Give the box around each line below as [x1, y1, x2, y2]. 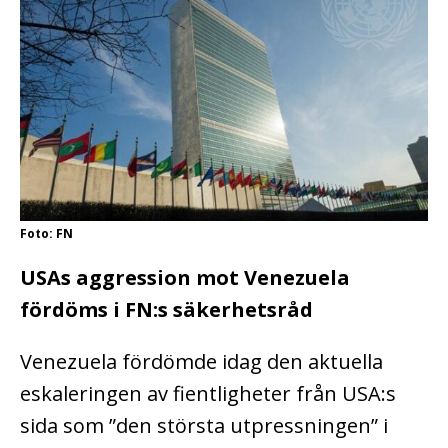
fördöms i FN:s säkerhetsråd [20, 295, 313, 323]
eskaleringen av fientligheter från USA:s [20, 379, 396, 407]
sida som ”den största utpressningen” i [20, 411, 388, 439]
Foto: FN [20, 224, 73, 242]
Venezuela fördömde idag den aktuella [20, 347, 383, 375]
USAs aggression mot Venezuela [20, 263, 350, 291]
